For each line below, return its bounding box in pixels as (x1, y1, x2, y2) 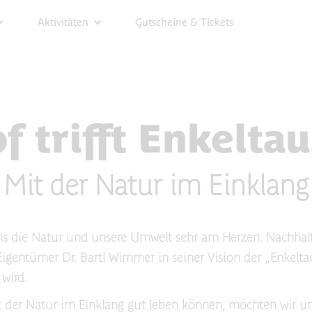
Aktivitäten (37, 16, 88, 28)
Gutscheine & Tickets (135, 16, 233, 28)
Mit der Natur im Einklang (3, 169, 309, 201)
